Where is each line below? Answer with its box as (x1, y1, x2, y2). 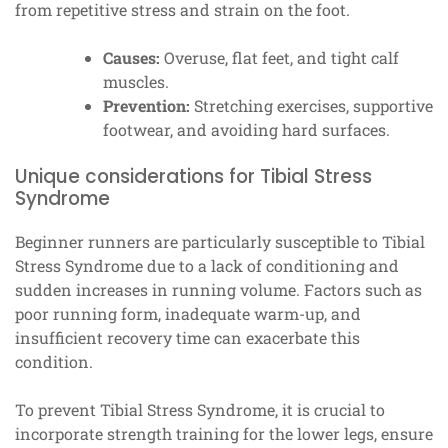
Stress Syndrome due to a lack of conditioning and (15, 255, 399, 277)
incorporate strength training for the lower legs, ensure (15, 423, 433, 445)
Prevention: (103, 95, 190, 117)
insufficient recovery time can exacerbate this (15, 327, 360, 349)
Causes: (103, 47, 160, 69)
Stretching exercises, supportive (190, 95, 433, 117)
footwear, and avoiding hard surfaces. (103, 119, 390, 141)
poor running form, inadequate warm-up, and (15, 303, 361, 325)
